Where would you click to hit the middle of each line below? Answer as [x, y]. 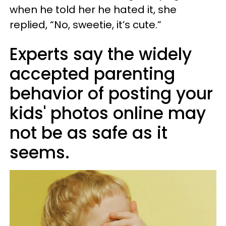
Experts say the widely [101, 54]
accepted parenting [92, 74]
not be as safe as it [89, 133]
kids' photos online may [108, 113]
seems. [40, 153]
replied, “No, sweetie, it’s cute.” [86, 25]
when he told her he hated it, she [93, 10]
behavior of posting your [111, 94]
